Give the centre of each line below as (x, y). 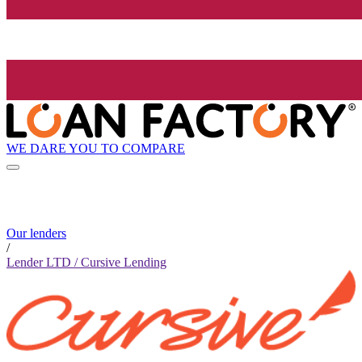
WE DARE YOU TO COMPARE (96, 148)
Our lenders (36, 234)
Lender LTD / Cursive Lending (86, 263)
